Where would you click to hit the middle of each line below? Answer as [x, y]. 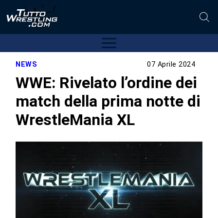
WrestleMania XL [75, 119]
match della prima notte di [108, 101]
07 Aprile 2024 [171, 65]
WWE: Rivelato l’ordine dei [107, 82]
